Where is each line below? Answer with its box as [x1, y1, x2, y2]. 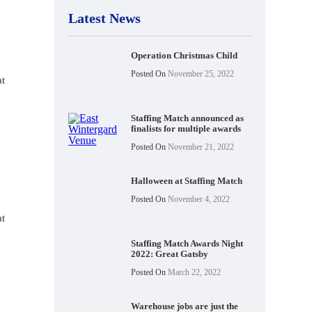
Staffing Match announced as [131, 112, 244, 123]
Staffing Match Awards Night [131, 237, 244, 249]
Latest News [68, 10, 141, 26]
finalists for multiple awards [131, 123, 242, 134]
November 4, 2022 [166, 194, 231, 204]
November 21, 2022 [166, 141, 235, 152]
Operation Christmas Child [131, 49, 238, 61]
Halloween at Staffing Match [131, 175, 243, 186]
